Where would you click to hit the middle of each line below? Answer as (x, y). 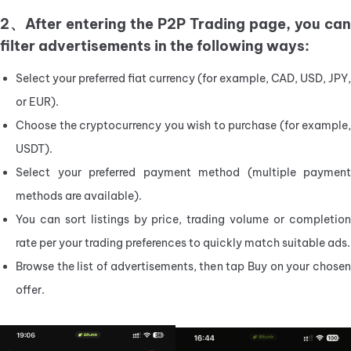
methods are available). (79, 196)
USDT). (34, 149)
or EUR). (37, 102)
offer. (30, 290)
